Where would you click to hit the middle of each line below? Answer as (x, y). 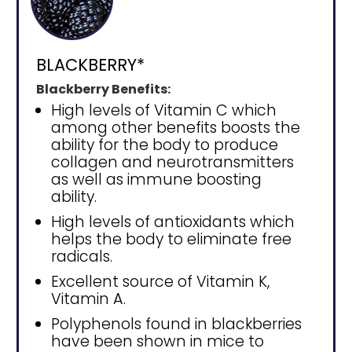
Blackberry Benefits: (104, 89)
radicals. (82, 256)
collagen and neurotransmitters (172, 162)
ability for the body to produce (165, 145)
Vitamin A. (88, 299)
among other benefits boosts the (176, 127)
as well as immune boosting (156, 179)
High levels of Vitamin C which (164, 110)
